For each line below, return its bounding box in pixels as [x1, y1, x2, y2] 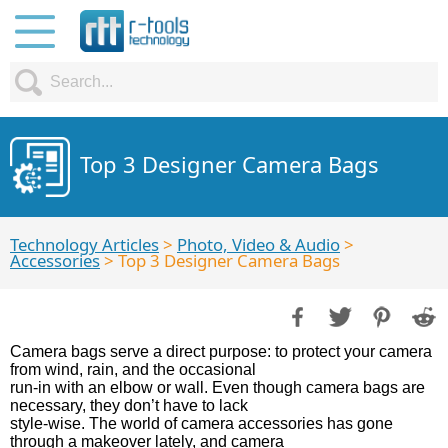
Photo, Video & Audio [177, 233, 340, 256]
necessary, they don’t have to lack [10, 397, 248, 414]
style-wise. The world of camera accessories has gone [10, 415, 393, 432]
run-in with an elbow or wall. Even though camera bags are [10, 379, 425, 396]
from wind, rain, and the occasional [10, 361, 256, 378]
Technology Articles [10, 233, 159, 256]
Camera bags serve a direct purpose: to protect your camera [10, 343, 432, 360]
